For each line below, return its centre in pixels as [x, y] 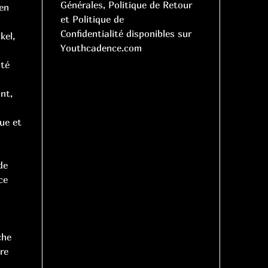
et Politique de [92, 19]
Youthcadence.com [101, 48]
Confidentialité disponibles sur [126, 34]
